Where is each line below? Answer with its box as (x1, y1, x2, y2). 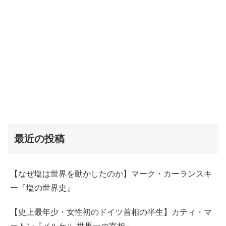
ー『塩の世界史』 (10, 183, 75, 192)
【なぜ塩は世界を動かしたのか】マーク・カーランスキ (10, 169, 212, 178)
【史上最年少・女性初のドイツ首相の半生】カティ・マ (10, 207, 212, 216)
